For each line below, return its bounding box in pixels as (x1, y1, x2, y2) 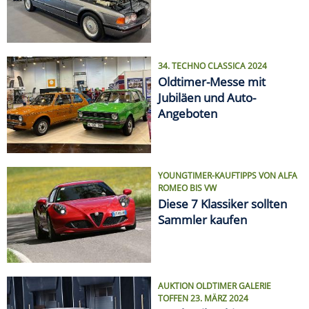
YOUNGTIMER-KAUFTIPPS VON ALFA (158, 170, 297, 182)
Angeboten (158, 105, 217, 121)
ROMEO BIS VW (158, 182, 217, 195)
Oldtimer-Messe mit (158, 73, 266, 90)
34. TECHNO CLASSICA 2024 (158, 60, 267, 72)
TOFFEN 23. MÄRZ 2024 (158, 292, 248, 304)
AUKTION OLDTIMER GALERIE (158, 279, 271, 292)
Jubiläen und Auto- (158, 89, 256, 106)
